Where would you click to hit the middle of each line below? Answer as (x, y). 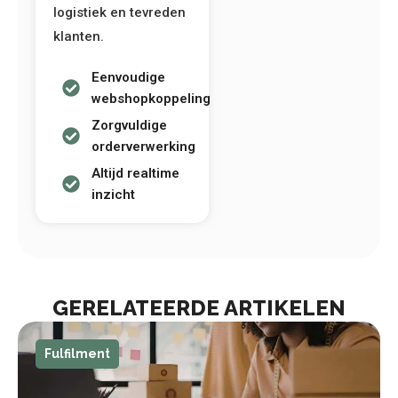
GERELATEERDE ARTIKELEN (199, 307)
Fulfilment (77, 353)
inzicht (113, 194)
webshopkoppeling (151, 98)
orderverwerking (143, 146)
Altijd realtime (135, 173)
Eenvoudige (128, 77)
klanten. (79, 36)
